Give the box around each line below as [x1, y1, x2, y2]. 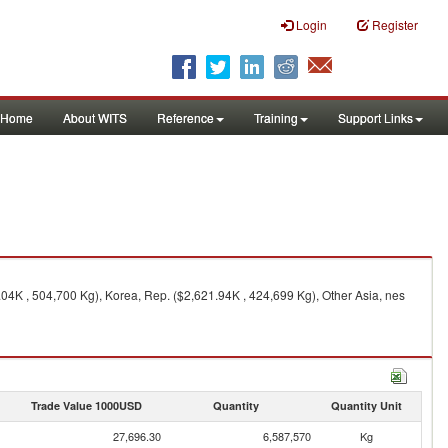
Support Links [338, 109, 413, 126]
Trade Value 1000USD [30, 398, 142, 413]
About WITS [63, 109, 127, 126]
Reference [157, 109, 214, 126]
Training [254, 109, 298, 126]
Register [372, 16, 418, 33]
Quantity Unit [330, 398, 402, 413]
